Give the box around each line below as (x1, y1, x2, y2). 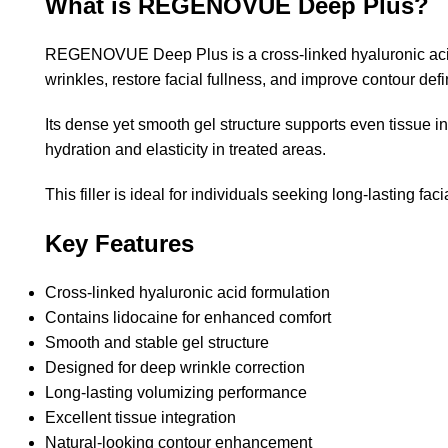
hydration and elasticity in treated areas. (45, 140, 326, 158)
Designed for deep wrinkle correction (45, 358, 305, 376)
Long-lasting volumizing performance (45, 383, 307, 401)
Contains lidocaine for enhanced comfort (45, 308, 331, 326)
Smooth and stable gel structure (45, 333, 269, 351)
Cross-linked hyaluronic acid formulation (45, 283, 330, 301)
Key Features (45, 229, 194, 257)
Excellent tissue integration (45, 408, 236, 426)
